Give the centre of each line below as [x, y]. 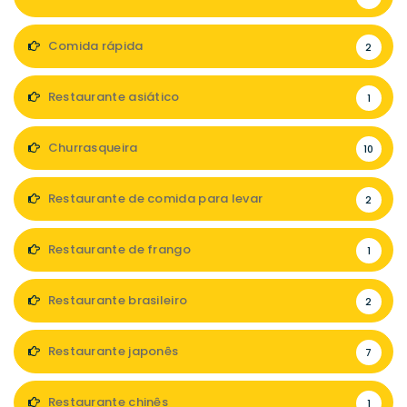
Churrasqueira [91, 148]
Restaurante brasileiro [116, 300]
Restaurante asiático [112, 97]
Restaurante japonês [112, 351]
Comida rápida [94, 46]
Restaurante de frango [118, 249]
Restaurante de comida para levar [154, 199]
